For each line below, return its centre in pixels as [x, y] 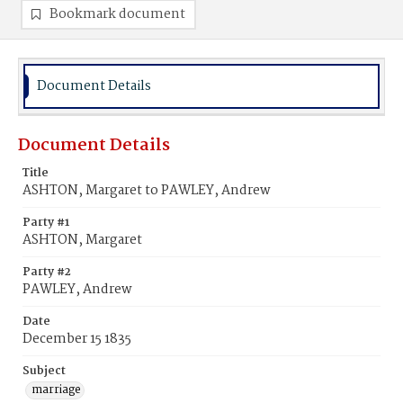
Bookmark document [117, 14]
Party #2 [47, 272]
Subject [44, 371]
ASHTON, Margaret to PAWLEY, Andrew [147, 191]
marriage [56, 390]
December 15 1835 [77, 339]
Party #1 [46, 223]
